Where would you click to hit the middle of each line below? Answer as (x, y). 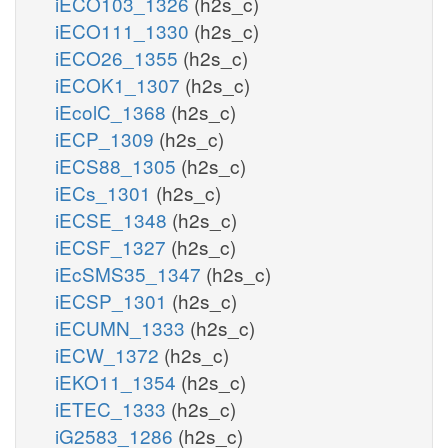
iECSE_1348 (113, 219)
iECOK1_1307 (120, 84)
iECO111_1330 (124, 30)
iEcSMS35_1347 (130, 273)
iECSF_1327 (113, 246)
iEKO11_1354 (118, 381)
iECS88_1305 (118, 165)
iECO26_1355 (119, 57)
